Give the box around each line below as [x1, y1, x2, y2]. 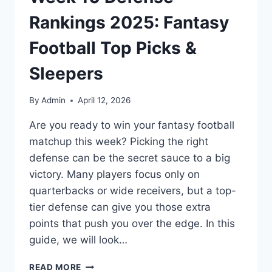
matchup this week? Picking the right [29, 135, 208, 148]
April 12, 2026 [78, 95, 131, 106]
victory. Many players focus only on [29, 168, 200, 181]
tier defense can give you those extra [29, 201, 211, 214]
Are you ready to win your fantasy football [29, 119, 234, 132]
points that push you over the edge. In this [29, 217, 235, 230]
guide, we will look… [29, 234, 127, 246]
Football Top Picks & [29, 37, 197, 58]
